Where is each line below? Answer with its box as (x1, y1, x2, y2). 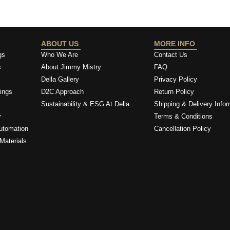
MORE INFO (154, 40, 197, 48)
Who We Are (41, 51, 79, 59)
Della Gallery (41, 75, 80, 83)
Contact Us (154, 51, 187, 59)
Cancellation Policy (154, 125, 211, 132)
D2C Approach (41, 88, 84, 95)
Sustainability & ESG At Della (41, 100, 130, 108)
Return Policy (154, 88, 194, 95)
